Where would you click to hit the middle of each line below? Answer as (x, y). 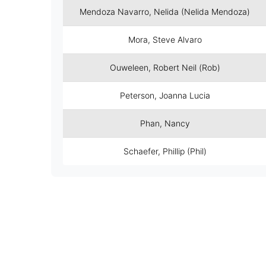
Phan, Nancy (165, 123)
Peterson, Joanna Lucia (165, 95)
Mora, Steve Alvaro (165, 39)
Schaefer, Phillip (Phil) (165, 151)
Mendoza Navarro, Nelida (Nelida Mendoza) (165, 12)
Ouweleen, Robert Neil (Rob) (165, 67)
